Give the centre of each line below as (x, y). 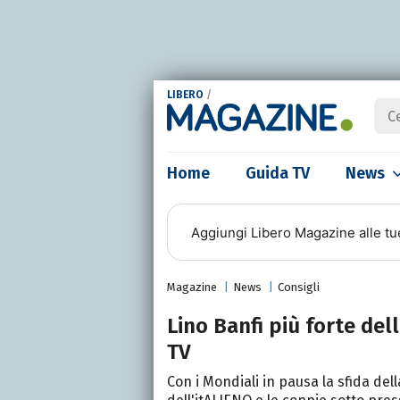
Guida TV (278, 173)
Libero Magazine (303, 232)
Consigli (299, 287)
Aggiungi (221, 232)
